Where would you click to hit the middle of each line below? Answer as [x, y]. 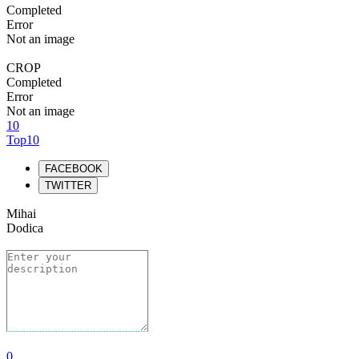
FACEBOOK [74, 169]
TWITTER [68, 186]
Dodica [25, 228]
